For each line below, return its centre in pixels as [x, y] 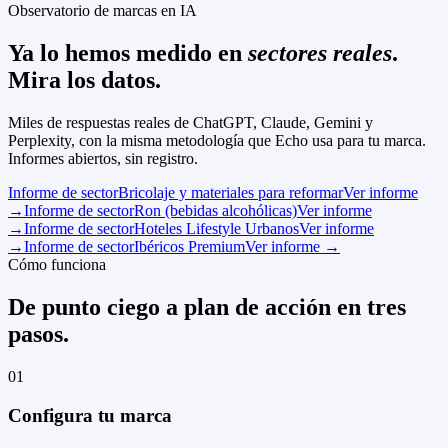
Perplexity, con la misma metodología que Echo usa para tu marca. [217, 141]
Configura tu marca [90, 415]
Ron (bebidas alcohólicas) [215, 211]
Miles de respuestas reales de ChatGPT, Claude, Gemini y [190, 123]
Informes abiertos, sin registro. [103, 159]
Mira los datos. [84, 80]
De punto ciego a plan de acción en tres [207, 307]
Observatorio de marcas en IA [102, 11]
